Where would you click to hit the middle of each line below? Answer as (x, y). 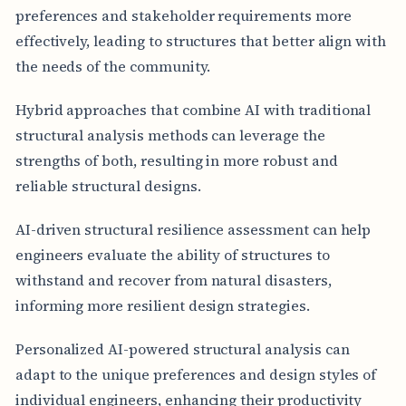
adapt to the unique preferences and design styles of (196, 374)
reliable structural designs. (108, 185)
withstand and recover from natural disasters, (173, 280)
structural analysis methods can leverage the (170, 135)
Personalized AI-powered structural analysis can (182, 348)
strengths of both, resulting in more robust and (176, 160)
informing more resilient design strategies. (162, 305)
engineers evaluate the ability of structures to (172, 254)
